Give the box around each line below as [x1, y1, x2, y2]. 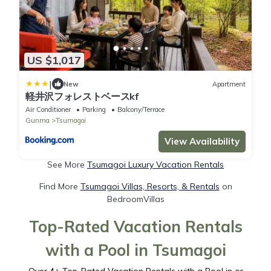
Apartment [212, 79, 246, 88]
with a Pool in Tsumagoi [45, 240, 226, 261]
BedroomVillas [106, 194, 165, 205]
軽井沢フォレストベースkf [25, 90, 139, 103]
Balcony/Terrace [117, 105, 165, 114]
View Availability [165, 135, 240, 148]
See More [47, 159, 87, 171]
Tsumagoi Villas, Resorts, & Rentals [80, 181, 220, 192]
